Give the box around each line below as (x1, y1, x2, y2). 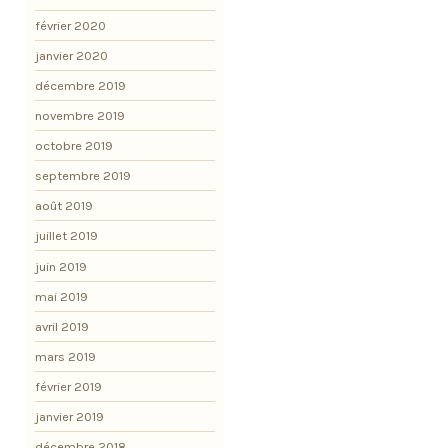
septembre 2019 (35, 168, 131, 184)
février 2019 (35, 378, 102, 394)
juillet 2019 (35, 228, 98, 244)
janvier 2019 (35, 408, 104, 424)
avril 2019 (35, 318, 89, 334)
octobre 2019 (35, 138, 113, 154)
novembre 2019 (35, 108, 125, 124)
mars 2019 (35, 348, 96, 364)
